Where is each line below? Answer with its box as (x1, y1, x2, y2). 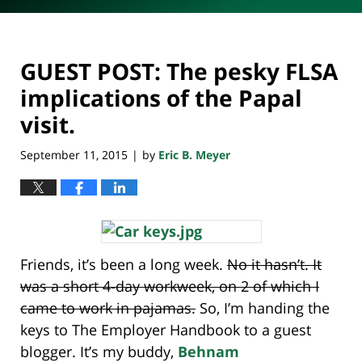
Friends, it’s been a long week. (20, 254, 227, 274)
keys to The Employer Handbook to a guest (20, 319, 311, 339)
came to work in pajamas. (20, 297, 196, 318)
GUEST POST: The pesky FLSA (20, 56, 338, 87)
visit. (20, 109, 75, 141)
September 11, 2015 (20, 146, 128, 162)
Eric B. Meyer (158, 146, 230, 162)
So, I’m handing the (196, 297, 330, 318)
